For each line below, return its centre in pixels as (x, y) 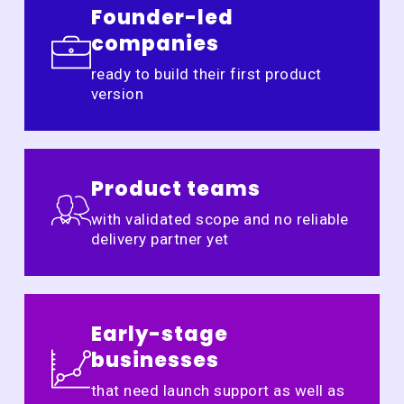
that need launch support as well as (218, 390)
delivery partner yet (160, 239)
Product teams (175, 189)
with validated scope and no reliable (220, 219)
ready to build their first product (206, 74)
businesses (155, 360)
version (117, 94)
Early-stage (159, 334)
